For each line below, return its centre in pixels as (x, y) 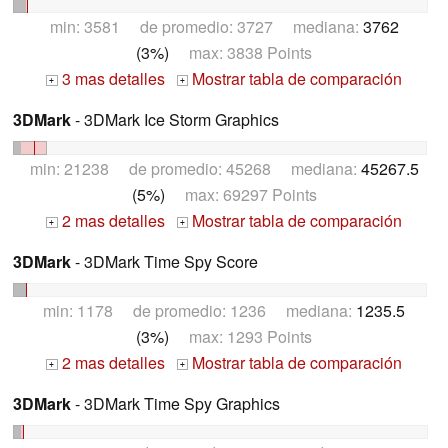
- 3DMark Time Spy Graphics (175, 403)
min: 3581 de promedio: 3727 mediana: (206, 27)
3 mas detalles (111, 79)
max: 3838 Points (240, 53)
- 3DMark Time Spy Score (164, 261)
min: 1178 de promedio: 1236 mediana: (199, 310)
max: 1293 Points (240, 336)
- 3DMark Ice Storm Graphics (175, 120)
